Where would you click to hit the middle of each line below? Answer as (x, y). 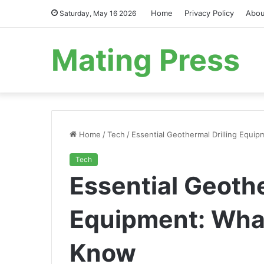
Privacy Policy (209, 13)
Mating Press (146, 60)
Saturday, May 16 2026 (97, 13)
